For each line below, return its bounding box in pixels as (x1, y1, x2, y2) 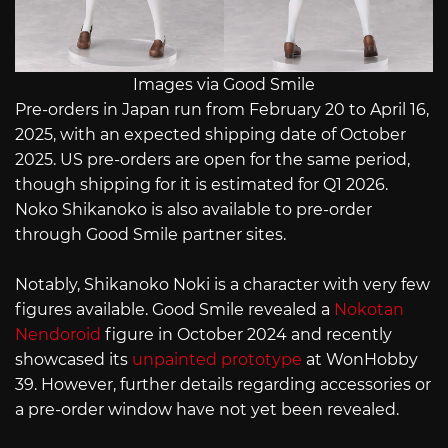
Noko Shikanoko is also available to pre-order (15, 199, 372, 219)
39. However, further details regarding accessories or (15, 375, 431, 395)
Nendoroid (15, 325, 101, 345)
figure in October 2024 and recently (101, 325, 392, 345)
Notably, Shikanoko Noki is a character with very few (15, 275, 430, 295)
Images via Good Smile (133, 74, 315, 94)
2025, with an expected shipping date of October (15, 124, 406, 144)
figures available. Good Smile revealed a (15, 300, 334, 320)
